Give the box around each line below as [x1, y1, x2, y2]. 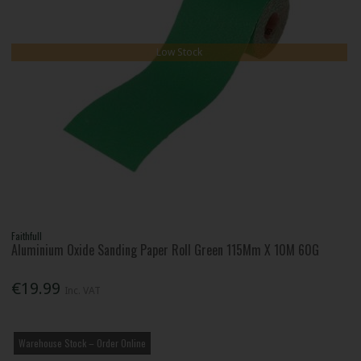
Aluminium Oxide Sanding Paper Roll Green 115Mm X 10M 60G [11, 240, 320, 260]
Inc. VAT [64, 283, 102, 297]
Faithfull [11, 229, 43, 243]
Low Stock [156, 45, 203, 60]
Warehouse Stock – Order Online [19, 335, 147, 350]
